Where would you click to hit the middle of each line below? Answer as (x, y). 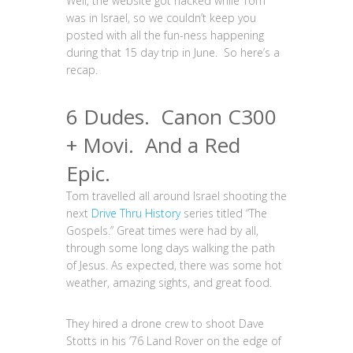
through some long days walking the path (171, 248)
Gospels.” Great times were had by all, (162, 230)
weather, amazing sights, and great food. (169, 282)
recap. (82, 70)
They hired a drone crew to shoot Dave (165, 323)
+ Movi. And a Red (153, 145)
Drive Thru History (136, 213)
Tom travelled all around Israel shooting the (176, 196)
